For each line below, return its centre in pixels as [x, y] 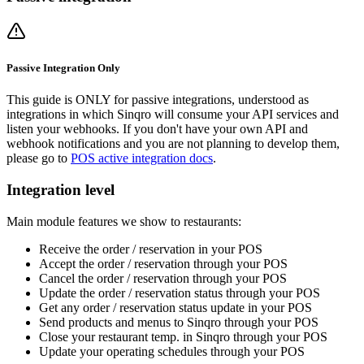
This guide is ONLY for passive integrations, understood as [158, 100]
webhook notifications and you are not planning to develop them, [173, 144]
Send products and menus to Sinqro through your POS [179, 322]
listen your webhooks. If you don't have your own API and [157, 129]
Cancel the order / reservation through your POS [163, 278]
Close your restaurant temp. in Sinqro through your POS [183, 336]
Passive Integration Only [63, 67]
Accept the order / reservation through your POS [163, 263]
